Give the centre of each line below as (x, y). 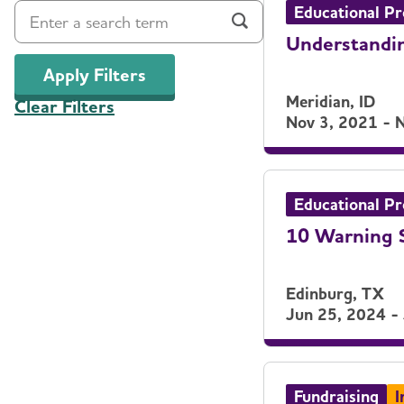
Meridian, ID (331, 101)
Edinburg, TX (335, 294)
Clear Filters (64, 107)
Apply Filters (95, 74)
